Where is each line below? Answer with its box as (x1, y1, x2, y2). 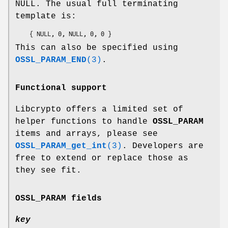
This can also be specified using (15, 43, 178, 52)
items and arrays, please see (15, 129, 158, 138)
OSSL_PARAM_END (15, 55, 87, 65)
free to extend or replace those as (15, 153, 188, 163)
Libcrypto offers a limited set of (15, 104, 183, 114)
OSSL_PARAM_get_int (15, 141, 107, 151)
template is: (15, 11, 76, 21)
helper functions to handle (15, 117, 153, 126)
